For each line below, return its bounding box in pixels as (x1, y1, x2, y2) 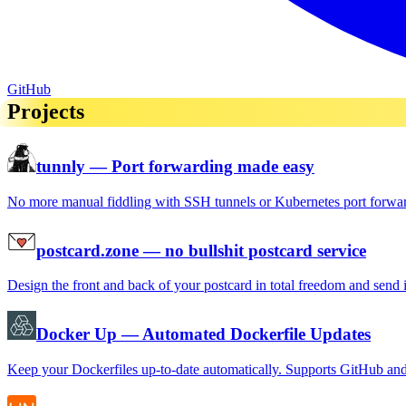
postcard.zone (36, 240, 139, 260)
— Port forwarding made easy (85, 157, 314, 177)
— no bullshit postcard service (139, 240, 366, 260)
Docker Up (36, 324, 117, 344)
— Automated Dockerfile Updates (117, 324, 371, 344)
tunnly (36, 157, 85, 177)
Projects (7, 100, 84, 124)
